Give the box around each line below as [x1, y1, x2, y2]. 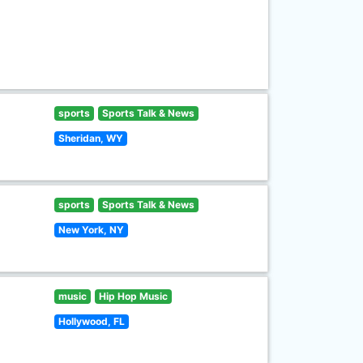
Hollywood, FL [58, 315, 126, 327]
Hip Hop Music [98, 290, 168, 302]
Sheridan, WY [58, 132, 124, 144]
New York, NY [58, 224, 125, 236]
